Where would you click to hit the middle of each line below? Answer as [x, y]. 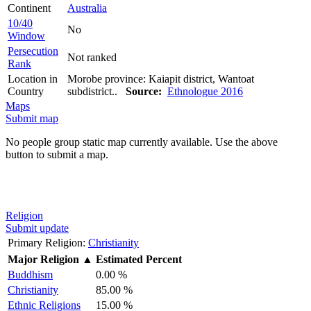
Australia [87, 8]
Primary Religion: [47, 242]
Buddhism [30, 274]
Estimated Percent [139, 259]
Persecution [33, 51]
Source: [144, 91]
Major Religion [43, 259]
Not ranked [92, 57]
